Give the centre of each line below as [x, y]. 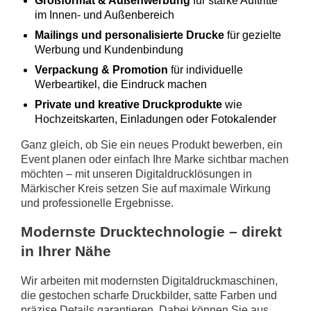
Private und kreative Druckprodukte [128, 104]
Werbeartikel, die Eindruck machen [121, 84]
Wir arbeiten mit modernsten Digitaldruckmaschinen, [149, 280]
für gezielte [253, 35]
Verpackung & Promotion [101, 69]
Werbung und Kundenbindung [109, 49]
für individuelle [205, 69]
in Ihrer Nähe [66, 251]
